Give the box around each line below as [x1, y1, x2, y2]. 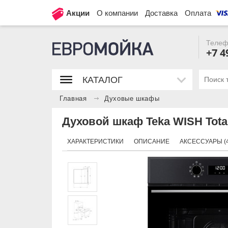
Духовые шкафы [104, 95, 160, 102]
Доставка [145, 9, 178, 17]
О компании [97, 9, 138, 17]
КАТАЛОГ [82, 75, 123, 85]
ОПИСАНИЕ [134, 138, 169, 145]
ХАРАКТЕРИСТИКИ [67, 138, 124, 145]
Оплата [185, 9, 211, 17]
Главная [60, 95, 87, 102]
